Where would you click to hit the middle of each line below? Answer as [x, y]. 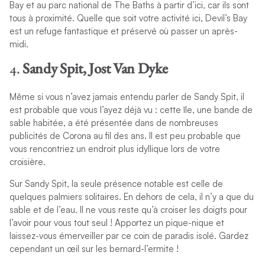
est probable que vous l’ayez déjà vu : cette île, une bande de [131, 110]
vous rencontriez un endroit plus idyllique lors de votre [114, 149]
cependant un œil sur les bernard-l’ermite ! [94, 248]
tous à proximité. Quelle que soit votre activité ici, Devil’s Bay [128, 18]
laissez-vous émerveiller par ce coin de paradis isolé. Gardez [129, 235]
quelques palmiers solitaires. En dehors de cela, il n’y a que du [131, 196]
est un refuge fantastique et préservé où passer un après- [123, 31]
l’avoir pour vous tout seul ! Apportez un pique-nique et [117, 222]
